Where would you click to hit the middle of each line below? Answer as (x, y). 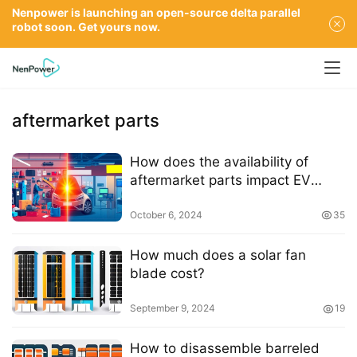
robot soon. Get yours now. (86, 27)
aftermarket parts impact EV (220, 180)
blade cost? (167, 274)
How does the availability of (219, 162)
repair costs (167, 198)
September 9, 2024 (172, 308)
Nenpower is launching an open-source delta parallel (156, 12)
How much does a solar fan (218, 255)
